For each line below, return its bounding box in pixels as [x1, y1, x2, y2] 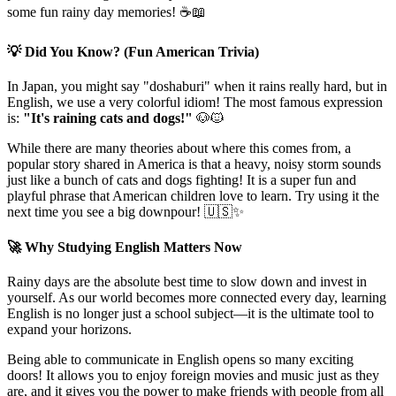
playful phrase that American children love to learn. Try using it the [7, 188, 379, 204]
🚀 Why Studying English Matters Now [7, 239, 242, 255]
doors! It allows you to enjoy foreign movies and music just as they [7, 367, 379, 383]
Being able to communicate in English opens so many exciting [7, 351, 354, 367]
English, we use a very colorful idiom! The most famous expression [7, 95, 383, 110]
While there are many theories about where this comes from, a [7, 141, 351, 156]
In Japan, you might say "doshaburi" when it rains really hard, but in [7, 79, 387, 95]
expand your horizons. [7, 321, 132, 337]
